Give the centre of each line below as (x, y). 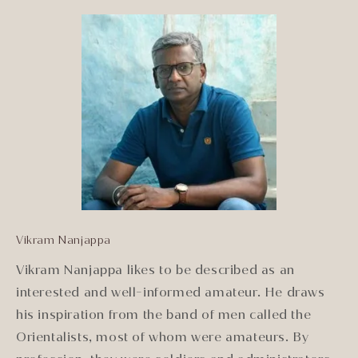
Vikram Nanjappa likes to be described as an (155, 270)
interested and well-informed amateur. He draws (171, 292)
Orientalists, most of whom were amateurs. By (163, 337)
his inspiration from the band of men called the (164, 315)
